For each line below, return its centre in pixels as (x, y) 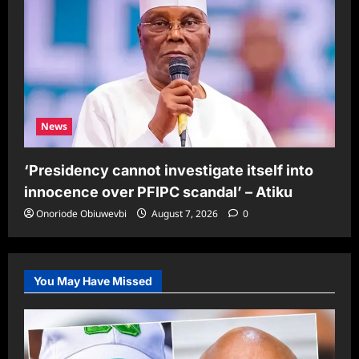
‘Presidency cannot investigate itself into (169, 171)
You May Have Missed (93, 281)
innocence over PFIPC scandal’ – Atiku (158, 192)
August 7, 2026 (185, 214)
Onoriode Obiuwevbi (81, 214)
